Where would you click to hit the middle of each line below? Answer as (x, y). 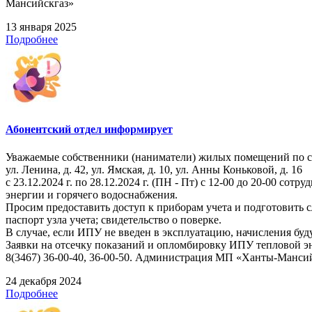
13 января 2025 (41, 27)
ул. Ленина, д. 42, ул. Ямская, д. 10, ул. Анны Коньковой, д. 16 (154, 169)
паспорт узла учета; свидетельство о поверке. (114, 219)
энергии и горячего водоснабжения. (92, 194)
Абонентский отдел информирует (89, 130)
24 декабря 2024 (44, 281)
